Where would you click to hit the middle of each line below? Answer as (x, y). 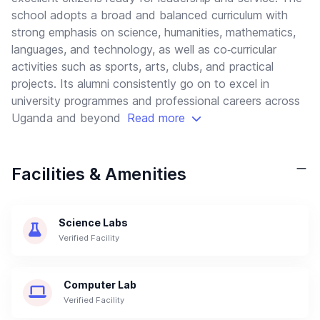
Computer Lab (100, 285)
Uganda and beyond (68, 118)
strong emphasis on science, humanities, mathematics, (154, 32)
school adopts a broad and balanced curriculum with (150, 15)
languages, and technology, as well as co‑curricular (144, 50)
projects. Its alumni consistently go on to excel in (140, 84)
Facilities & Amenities (99, 174)
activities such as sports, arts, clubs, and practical (142, 67)
